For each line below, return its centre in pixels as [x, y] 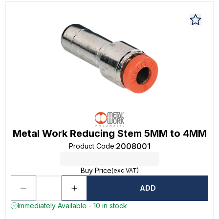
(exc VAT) [125, 170]
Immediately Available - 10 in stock [72, 206]
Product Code [91, 146]
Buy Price [96, 170]
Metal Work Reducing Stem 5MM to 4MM [109, 133]
